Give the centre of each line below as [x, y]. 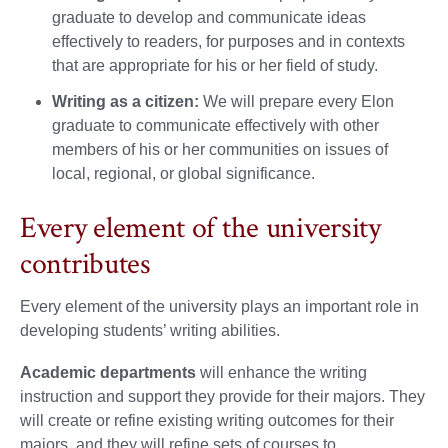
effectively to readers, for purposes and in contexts [228, 41]
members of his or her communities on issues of [220, 149]
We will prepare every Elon [296, 101]
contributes [85, 264]
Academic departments [108, 372]
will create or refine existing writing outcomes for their [207, 420]
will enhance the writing [281, 372]
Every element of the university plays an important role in [219, 306]
